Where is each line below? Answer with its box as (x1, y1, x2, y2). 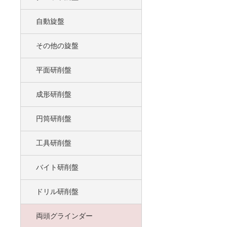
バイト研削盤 (28, 163, 79, 171)
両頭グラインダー (28, 212, 93, 220)
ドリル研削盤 (28, 187, 79, 196)
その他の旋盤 (28, 42, 79, 50)
